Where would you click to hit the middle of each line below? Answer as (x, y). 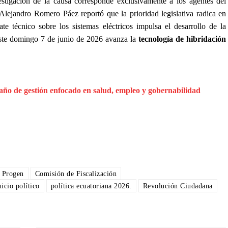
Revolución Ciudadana (178, 186)
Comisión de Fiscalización (76, 174)
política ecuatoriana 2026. (91, 186)
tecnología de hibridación (182, 39)
